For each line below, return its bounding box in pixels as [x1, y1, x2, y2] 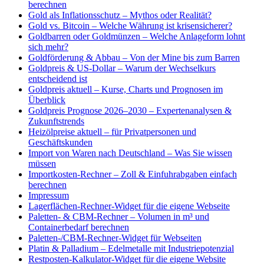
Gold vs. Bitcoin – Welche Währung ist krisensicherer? [28, 21, 232, 31]
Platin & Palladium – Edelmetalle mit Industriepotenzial [28, 243, 234, 253]
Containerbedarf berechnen [28, 222, 129, 232]
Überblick [28, 95, 65, 105]
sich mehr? [28, 42, 68, 52]
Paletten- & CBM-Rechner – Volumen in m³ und [28, 212, 209, 222]
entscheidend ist [28, 74, 87, 84]
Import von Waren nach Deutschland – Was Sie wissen [28, 148, 232, 158]
